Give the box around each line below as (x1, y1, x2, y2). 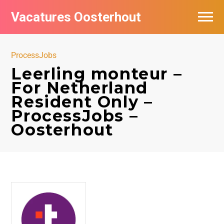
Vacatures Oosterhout (11, 9, 141, 24)
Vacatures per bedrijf (15, 32, 88, 42)
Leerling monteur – (11, 64, 182, 83)
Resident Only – (11, 92, 153, 111)
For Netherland (11, 78, 148, 97)
